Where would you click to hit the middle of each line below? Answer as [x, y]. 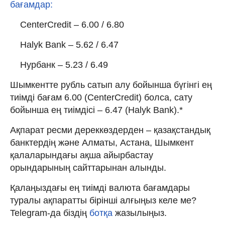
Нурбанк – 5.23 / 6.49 [64, 65]
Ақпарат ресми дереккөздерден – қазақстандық [110, 130]
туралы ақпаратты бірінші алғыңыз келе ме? [103, 200]
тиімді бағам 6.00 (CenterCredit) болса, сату [101, 97]
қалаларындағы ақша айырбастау [82, 155]
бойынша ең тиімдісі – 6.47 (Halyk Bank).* [96, 110]
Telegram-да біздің [50, 213]
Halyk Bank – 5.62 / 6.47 [69, 44]
